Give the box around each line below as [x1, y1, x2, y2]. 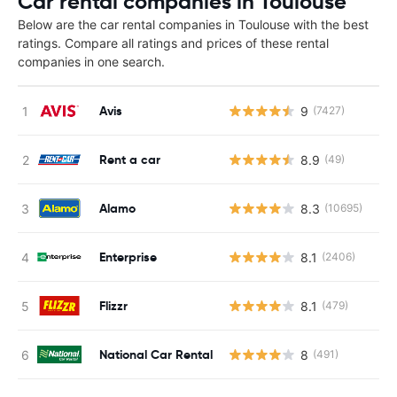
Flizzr [99, 297, 128, 314]
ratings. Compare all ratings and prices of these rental [18, 35, 329, 51]
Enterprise [99, 248, 157, 265]
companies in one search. [18, 54, 165, 69]
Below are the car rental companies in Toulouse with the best [18, 17, 369, 32]
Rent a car [99, 151, 160, 167]
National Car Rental [99, 346, 213, 362]
